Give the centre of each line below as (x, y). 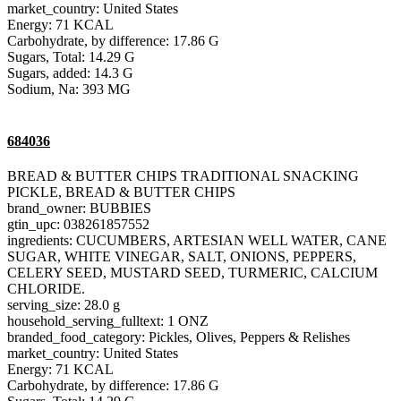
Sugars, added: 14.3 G (70, 73)
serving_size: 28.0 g (64, 304)
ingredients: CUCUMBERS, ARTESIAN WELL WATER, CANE (197, 240)
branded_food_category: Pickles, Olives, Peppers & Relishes (179, 337)
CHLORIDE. (46, 288)
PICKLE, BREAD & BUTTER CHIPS (121, 192)
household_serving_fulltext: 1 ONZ (108, 320)
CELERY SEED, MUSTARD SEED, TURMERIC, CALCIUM (192, 272)
